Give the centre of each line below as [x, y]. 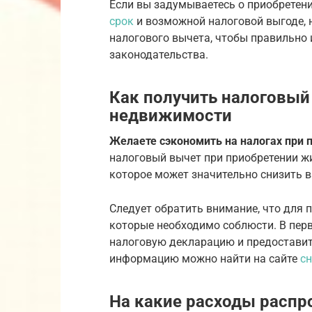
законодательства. [159, 54]
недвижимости [171, 115]
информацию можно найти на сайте [205, 258]
